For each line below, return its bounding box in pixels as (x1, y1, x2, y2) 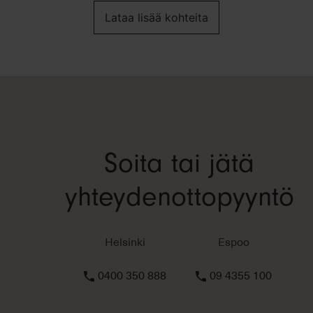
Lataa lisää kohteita (105, 10, 208, 25)
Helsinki (104, 233, 145, 250)
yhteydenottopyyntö (64, 180, 294, 213)
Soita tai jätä (104, 147, 254, 180)
